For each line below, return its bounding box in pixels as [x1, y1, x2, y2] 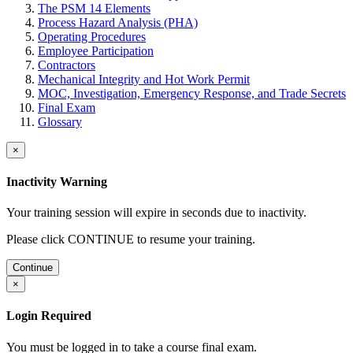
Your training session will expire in [6, 206, 182, 220]
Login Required [6, 309, 91, 323]
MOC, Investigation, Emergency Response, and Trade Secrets [38, 86, 346, 100]
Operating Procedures [38, 29, 146, 43]
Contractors [38, 58, 95, 72]
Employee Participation [38, 43, 154, 58]
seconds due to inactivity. [182, 206, 307, 220]
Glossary [38, 114, 82, 128]
